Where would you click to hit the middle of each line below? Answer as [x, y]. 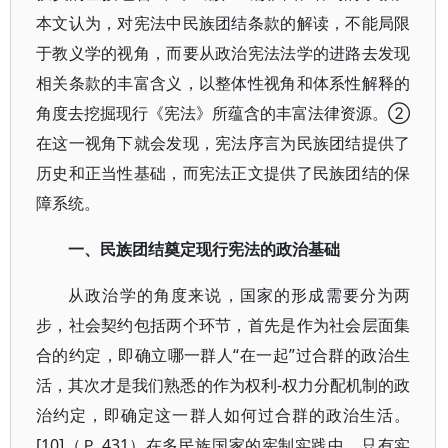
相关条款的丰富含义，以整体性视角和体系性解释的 [223, 83]
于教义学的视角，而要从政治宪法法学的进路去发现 [223, 53]
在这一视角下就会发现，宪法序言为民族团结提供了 [223, 143]
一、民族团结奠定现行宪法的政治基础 [204, 249]
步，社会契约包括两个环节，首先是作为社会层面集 [223, 325]
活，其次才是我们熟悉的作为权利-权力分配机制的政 [223, 385]
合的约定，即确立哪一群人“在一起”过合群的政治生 [223, 355]
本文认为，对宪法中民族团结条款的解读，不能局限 [223, 23]
